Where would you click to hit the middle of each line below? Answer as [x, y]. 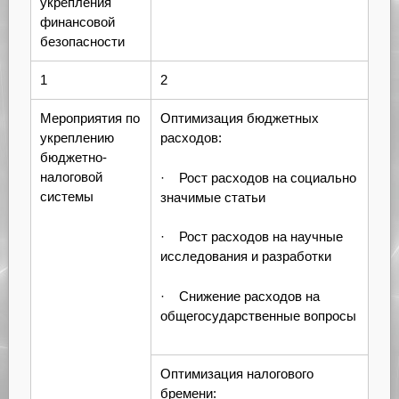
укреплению [77, 138]
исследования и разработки [245, 256]
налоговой [71, 177]
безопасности [82, 42]
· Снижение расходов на [240, 296]
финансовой [77, 22]
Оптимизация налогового [236, 374]
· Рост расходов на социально [258, 177]
